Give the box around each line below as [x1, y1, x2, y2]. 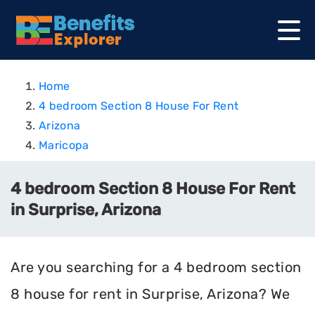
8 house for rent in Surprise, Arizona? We [11, 285, 290, 302]
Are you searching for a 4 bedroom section [11, 259, 302, 276]
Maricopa [39, 139, 89, 152]
